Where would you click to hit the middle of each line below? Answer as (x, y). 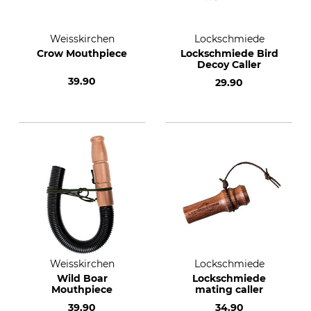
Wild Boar (82, 278)
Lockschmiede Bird (229, 53)
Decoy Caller (229, 65)
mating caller (229, 289)
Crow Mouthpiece (82, 53)
